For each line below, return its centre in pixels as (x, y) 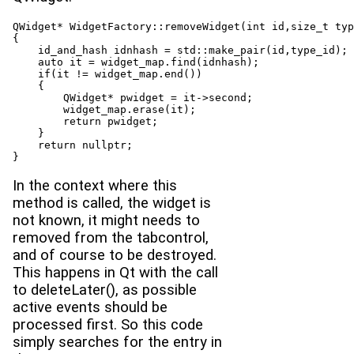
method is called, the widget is (112, 203)
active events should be (90, 308)
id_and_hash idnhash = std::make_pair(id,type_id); (180, 50)
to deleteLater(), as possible (105, 290)
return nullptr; (73, 145)
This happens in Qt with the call (115, 273)
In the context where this (95, 186)
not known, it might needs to (106, 221)
